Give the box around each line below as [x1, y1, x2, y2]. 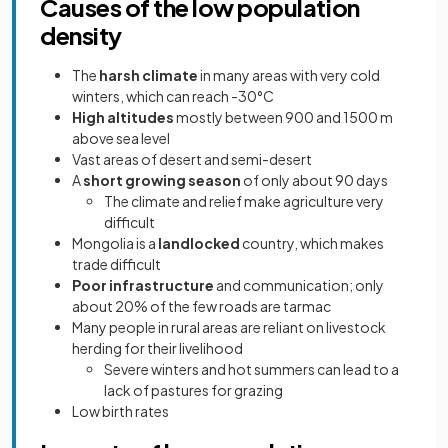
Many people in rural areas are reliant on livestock [72, 317, 386, 336]
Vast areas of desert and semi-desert [72, 149, 314, 168]
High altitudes [72, 107, 174, 126]
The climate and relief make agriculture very [104, 191, 384, 210]
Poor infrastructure [72, 275, 214, 294]
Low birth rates [72, 401, 169, 420]
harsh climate [99, 65, 198, 84]
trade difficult [72, 254, 161, 273]
